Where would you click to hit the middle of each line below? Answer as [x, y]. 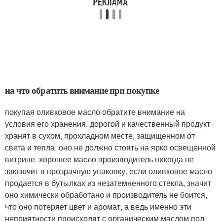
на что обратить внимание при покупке [82, 90]
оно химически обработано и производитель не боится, [106, 195]
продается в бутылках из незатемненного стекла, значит [108, 183]
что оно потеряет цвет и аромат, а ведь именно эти [98, 206]
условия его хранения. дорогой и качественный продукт [108, 124]
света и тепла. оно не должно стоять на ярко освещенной [110, 147]
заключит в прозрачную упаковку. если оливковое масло [109, 171]
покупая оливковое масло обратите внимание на [95, 112]
